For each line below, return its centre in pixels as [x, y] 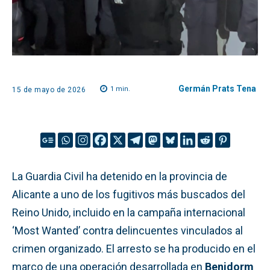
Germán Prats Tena [217, 89]
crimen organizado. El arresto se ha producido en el [134, 248]
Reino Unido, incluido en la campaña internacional [129, 212]
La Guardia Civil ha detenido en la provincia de [120, 176]
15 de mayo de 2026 [49, 89]
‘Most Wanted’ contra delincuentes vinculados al [127, 230]
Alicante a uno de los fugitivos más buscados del [129, 194]
